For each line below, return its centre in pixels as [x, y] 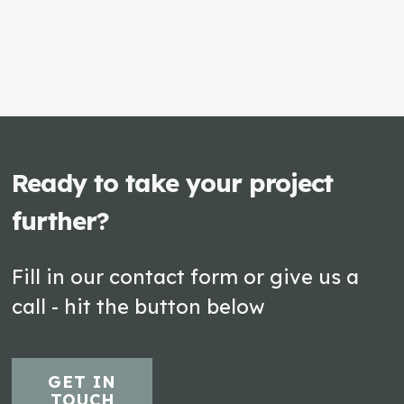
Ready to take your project [173, 183]
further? [61, 220]
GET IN [83, 382]
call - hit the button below [139, 307]
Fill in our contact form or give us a [186, 277]
